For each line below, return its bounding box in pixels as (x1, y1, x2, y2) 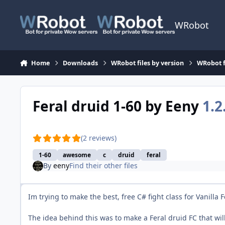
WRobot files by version (111, 58, 184, 67)
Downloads (63, 58, 98, 67)
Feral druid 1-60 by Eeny (32, 96, 202, 116)
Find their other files (69, 161, 138, 171)
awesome (63, 151, 91, 159)
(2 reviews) (81, 133, 117, 143)
